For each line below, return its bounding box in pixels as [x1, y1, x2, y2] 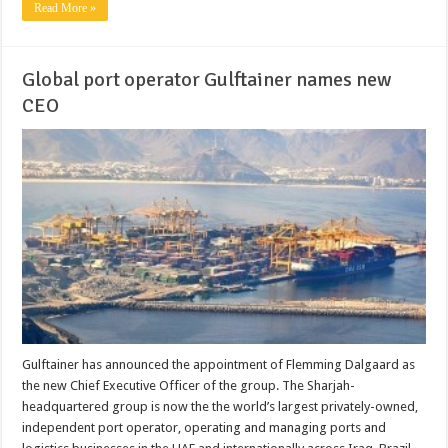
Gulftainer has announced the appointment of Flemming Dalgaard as [22, 357, 416, 372]
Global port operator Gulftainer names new [22, 67, 392, 93]
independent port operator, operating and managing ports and [22, 420, 387, 435]
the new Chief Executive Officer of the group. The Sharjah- [22, 378, 356, 393]
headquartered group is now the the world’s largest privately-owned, [22, 399, 419, 414]
